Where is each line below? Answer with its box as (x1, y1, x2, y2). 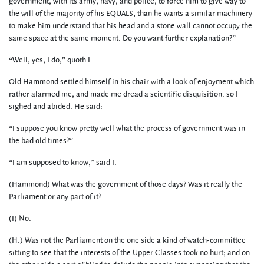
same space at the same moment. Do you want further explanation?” (9, 33, 236, 44)
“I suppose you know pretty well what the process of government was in (9, 123, 245, 134)
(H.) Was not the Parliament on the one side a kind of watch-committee (9, 235, 246, 246)
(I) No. (9, 213, 31, 224)
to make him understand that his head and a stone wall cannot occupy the (9, 21, 252, 31)
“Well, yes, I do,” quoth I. (9, 55, 93, 65)
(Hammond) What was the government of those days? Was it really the (9, 179, 242, 190)
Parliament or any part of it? (9, 192, 101, 202)
